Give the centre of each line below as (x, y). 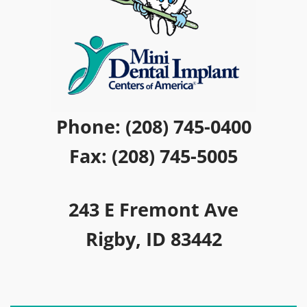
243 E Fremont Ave (153, 210)
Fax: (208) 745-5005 (153, 156)
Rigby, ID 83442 (153, 239)
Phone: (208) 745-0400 (153, 126)
